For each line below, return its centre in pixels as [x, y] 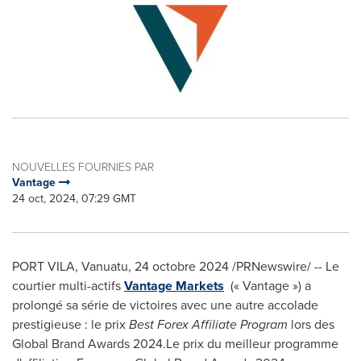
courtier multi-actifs [68, 286]
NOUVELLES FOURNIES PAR [83, 166]
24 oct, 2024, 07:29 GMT [74, 199]
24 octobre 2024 [182, 266]
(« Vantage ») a [268, 286]
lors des [311, 324]
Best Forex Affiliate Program [208, 324]
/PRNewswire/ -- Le [284, 266]
